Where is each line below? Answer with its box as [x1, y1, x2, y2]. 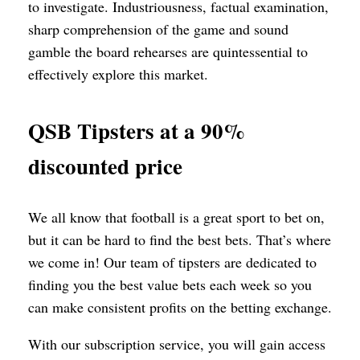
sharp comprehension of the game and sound [28, 18, 288, 39]
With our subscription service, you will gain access [28, 333, 325, 354]
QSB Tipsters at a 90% [28, 114, 245, 146]
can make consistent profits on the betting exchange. [28, 297, 332, 317]
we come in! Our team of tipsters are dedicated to [28, 252, 317, 272]
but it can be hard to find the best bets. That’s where [28, 229, 331, 249]
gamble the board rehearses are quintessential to [28, 41, 308, 61]
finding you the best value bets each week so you [28, 274, 312, 294]
